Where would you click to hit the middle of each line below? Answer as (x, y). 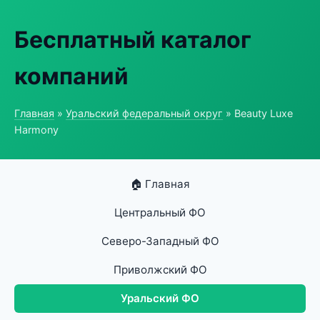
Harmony (36, 130)
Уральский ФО (160, 298)
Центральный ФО (160, 212)
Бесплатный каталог (133, 40)
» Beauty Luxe (258, 113)
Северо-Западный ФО (160, 241)
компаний (71, 76)
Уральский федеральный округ (144, 113)
